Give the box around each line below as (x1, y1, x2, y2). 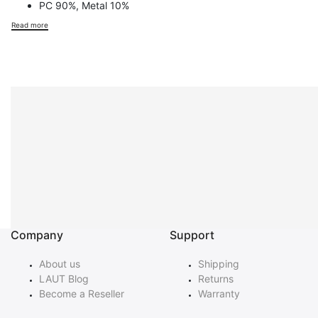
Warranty (198, 287, 240, 300)
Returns (198, 273, 234, 285)
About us (39, 258, 80, 270)
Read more (11, 20, 48, 29)
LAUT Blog (39, 273, 89, 285)
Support (170, 228, 214, 243)
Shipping (198, 258, 239, 270)
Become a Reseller (39, 287, 124, 300)
